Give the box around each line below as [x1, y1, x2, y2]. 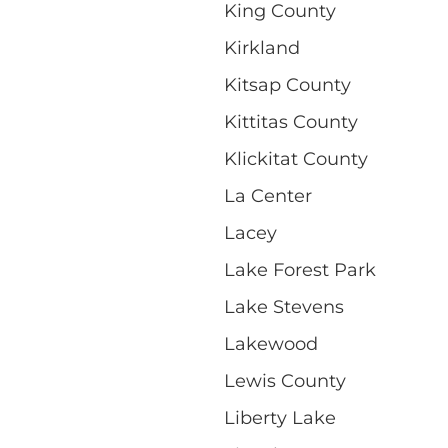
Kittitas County [224, 110, 358, 133]
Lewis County [224, 369, 346, 392]
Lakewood [224, 332, 318, 355]
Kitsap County [224, 73, 351, 96]
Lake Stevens [224, 295, 344, 318]
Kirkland [224, 36, 300, 59]
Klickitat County [224, 147, 368, 170]
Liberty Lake [224, 406, 336, 429]
